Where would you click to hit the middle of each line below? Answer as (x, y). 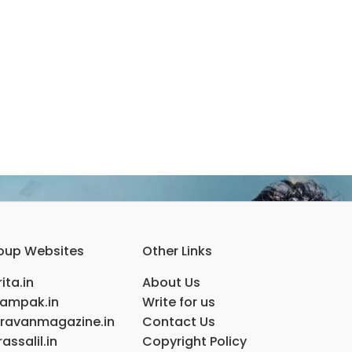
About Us (171, 282)
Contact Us (178, 322)
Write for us (178, 302)
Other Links (177, 251)
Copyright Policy (194, 341)
